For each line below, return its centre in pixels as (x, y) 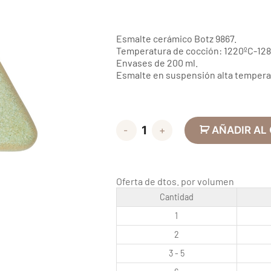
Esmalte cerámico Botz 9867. (176, 38)
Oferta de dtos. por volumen (175, 181)
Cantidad (176, 197)
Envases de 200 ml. (157, 62)
